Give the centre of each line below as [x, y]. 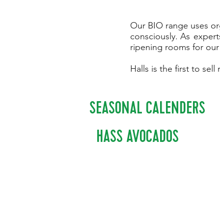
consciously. [155, 36]
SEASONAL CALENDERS [147, 108]
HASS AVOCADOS [137, 136]
